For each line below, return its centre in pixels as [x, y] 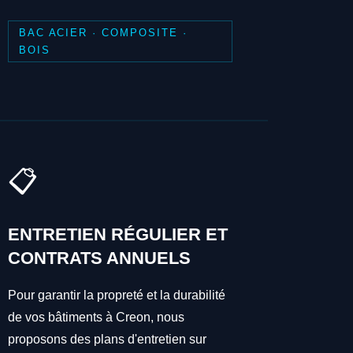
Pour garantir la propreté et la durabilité [117, 295]
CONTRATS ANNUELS [100, 258]
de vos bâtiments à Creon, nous [97, 318]
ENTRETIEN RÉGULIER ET [118, 235]
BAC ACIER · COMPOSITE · [103, 32]
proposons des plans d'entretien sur [108, 340]
